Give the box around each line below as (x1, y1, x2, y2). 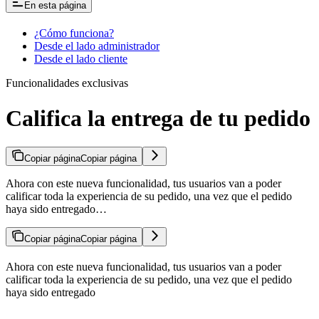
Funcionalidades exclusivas (6, 77, 128, 90)
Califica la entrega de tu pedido (6, 105, 310, 131)
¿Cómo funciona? (34, 27, 114, 40)
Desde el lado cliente (34, 53, 127, 66)
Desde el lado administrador (34, 40, 159, 53)
